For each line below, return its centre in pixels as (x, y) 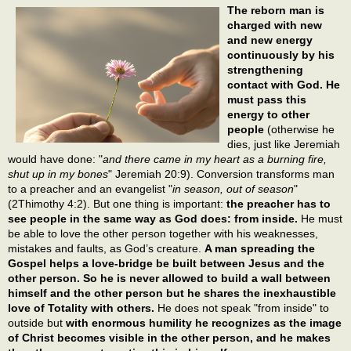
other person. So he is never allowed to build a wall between (169, 279)
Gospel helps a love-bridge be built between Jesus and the (166, 264)
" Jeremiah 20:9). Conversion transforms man (221, 174)
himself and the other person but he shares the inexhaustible (172, 293)
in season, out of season (233, 189)
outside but (37, 323)
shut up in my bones (58, 174)
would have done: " (55, 159)
